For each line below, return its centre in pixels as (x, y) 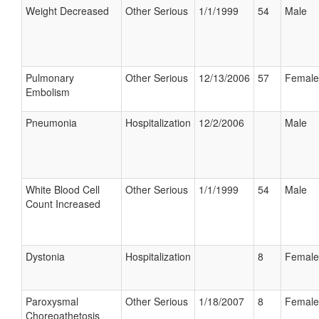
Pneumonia (51, 122)
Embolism (48, 92)
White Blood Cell (63, 189)
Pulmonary (50, 78)
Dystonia (45, 256)
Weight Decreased (67, 11)
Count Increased (63, 204)
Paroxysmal (52, 301)
